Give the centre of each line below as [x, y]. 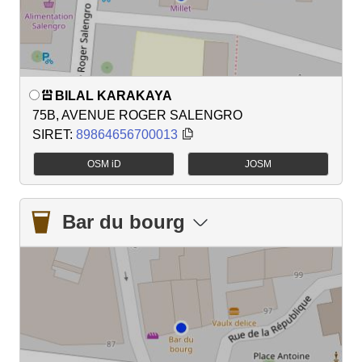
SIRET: [54, 134]
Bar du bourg [124, 222]
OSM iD [104, 164]
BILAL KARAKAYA [114, 95]
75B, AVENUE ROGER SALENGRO [137, 115]
